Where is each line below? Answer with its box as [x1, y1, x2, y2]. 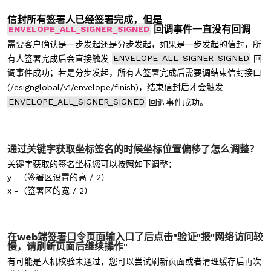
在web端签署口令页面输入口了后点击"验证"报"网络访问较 [7, 230, 263, 243]
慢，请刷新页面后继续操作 [7, 240, 123, 252]
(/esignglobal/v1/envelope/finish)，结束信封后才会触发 [7, 82, 223, 92]
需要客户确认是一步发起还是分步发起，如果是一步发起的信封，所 [7, 39, 261, 49]
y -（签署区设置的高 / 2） [7, 172, 109, 182]
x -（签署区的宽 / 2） [7, 185, 93, 195]
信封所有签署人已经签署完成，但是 [7, 13, 162, 25]
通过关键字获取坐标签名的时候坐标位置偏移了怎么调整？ [7, 143, 259, 155]
